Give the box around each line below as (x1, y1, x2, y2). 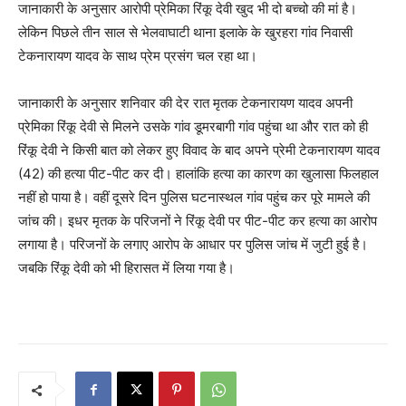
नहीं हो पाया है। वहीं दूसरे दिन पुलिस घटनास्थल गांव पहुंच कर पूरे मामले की (18, 188, 370, 207)
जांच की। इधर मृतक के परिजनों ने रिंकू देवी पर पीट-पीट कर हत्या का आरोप (18, 212, 377, 230)
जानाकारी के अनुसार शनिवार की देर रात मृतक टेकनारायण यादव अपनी (18, 94, 353, 112)
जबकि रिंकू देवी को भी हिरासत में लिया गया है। (18, 259, 235, 277)
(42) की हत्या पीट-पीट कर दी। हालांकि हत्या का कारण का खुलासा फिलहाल (18, 165, 379, 183)
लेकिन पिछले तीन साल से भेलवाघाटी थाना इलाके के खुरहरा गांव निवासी (18, 24, 353, 42)
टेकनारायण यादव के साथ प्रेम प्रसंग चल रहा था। (18, 47, 257, 65)
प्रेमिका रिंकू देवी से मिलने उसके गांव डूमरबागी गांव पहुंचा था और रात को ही (18, 118, 368, 136)
